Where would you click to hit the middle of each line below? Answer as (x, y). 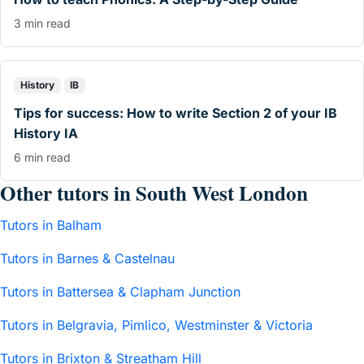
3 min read (42, 23)
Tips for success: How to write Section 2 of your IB (175, 113)
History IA (46, 134)
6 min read (42, 158)
